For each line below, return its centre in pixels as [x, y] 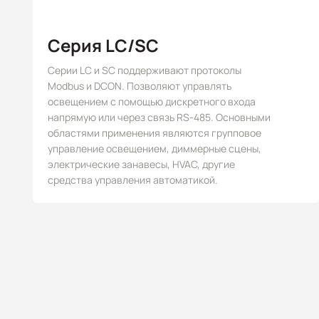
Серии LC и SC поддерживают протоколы [145, 70]
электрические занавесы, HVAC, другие [141, 164]
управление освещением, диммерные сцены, [155, 148]
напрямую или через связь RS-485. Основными [159, 117]
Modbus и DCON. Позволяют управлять [140, 86]
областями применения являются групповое [155, 133]
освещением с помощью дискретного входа [152, 101]
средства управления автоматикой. [133, 180]
